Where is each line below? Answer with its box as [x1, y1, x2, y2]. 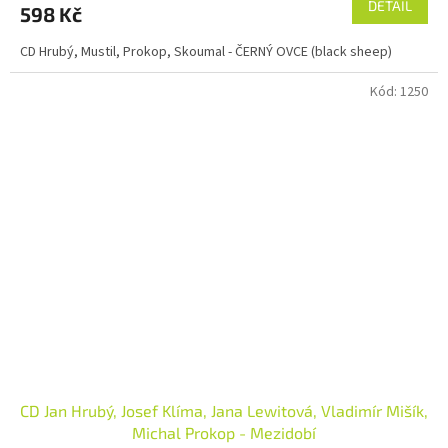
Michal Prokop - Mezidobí [132, 423, 316, 443]
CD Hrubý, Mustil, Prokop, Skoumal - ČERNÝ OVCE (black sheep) [20, 42, 392, 63]
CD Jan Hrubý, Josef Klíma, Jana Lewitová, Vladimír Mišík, [20, 401, 428, 421]
